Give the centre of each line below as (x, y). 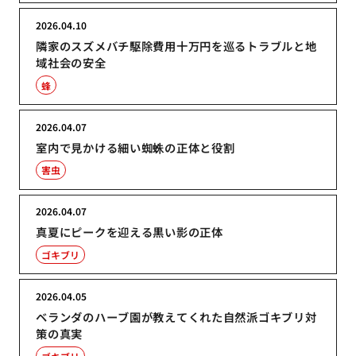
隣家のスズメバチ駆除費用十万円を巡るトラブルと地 (176, 45)
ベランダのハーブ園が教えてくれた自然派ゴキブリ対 (176, 317)
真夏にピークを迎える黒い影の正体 (130, 232)
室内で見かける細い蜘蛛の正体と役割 (135, 147)
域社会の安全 (71, 62)
